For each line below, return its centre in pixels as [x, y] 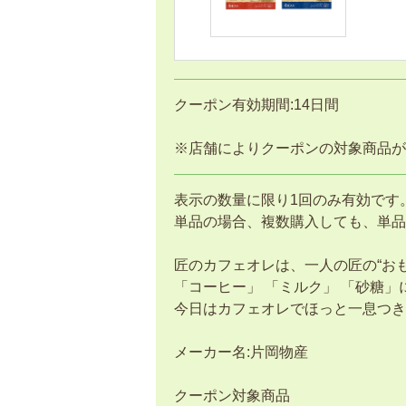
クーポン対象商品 [232, 396]
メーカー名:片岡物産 [241, 352]
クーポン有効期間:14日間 [256, 105]
